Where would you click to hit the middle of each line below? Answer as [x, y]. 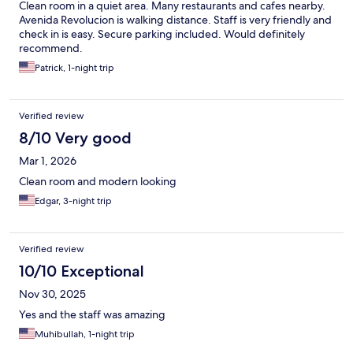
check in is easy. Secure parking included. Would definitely [162, 34]
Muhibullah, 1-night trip [85, 334]
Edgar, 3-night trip [73, 201]
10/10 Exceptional [82, 271]
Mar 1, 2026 [48, 161]
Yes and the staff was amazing [92, 315]
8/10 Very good [75, 138]
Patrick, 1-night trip [74, 68]
